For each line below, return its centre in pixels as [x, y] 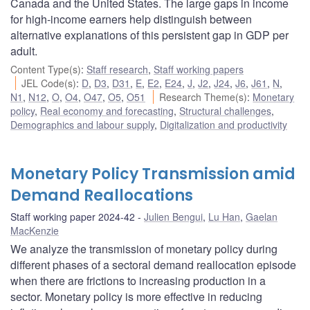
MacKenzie [35, 231]
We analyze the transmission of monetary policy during [144, 249]
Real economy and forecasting [107, 111]
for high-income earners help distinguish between [131, 19]
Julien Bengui [173, 217]
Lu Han [224, 217]
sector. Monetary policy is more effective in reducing [136, 297]
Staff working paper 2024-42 [73, 217]
